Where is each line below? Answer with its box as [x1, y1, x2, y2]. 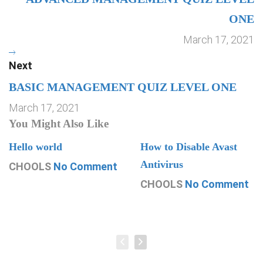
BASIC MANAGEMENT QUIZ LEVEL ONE [9, 80, 237, 93]
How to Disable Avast [140, 141, 237, 153]
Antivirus [140, 159, 183, 170]
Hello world [9, 141, 62, 153]
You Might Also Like [9, 117, 109, 130]
